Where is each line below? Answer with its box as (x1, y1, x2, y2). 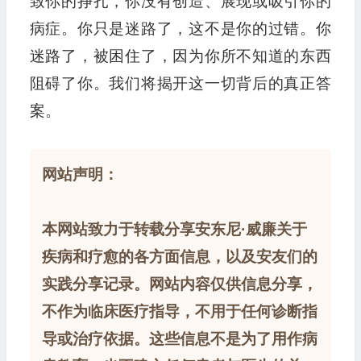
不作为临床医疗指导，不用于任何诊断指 (41, 303, 317, 321)
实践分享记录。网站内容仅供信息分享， (41, 276, 317, 293)
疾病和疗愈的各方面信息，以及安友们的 (41, 248, 317, 266)
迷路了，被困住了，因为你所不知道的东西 (29, 48, 331, 65)
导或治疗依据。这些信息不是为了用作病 (41, 330, 317, 348)
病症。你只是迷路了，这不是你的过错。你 (29, 20, 331, 38)
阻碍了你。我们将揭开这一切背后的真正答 (29, 75, 331, 93)
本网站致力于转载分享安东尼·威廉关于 (41, 221, 307, 239)
